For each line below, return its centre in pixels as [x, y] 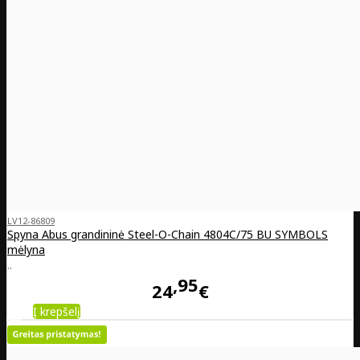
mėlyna [26, 250]
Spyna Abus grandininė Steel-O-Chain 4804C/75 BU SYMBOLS [168, 235]
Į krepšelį [57, 311]
